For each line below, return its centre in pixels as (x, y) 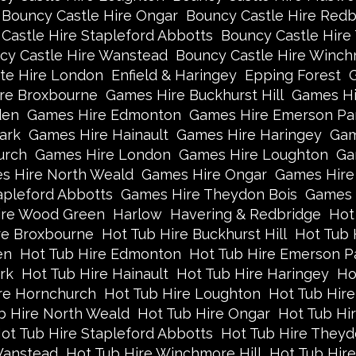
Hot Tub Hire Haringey (252, 274)
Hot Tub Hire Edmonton (100, 254)
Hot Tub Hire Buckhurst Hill (194, 234)
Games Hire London (103, 155)
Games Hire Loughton (253, 155)
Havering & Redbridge (245, 214)
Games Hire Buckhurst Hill (194, 95)
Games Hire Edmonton (104, 115)
